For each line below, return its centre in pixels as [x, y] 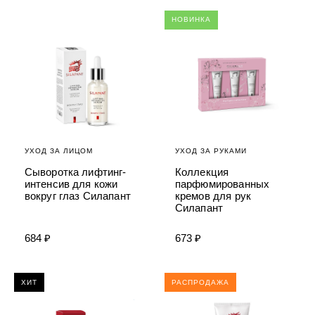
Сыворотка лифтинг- [75, 172]
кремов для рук [213, 195]
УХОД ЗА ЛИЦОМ [58, 150]
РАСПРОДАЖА [200, 282]
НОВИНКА [191, 20]
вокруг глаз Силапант [77, 195]
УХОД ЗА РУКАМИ [211, 150]
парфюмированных [222, 184]
